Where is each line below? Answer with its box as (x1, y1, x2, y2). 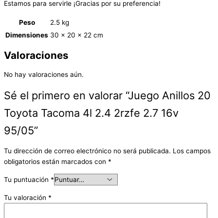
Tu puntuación (4, 175, 51, 183)
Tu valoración (4, 193, 48, 201)
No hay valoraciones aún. (4, 70, 84, 78)
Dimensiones (5, 31, 48, 39)
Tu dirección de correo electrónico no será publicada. (4, 147, 171, 155)
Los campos (173, 147, 211, 155)
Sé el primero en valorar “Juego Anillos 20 (4, 89, 211, 102)
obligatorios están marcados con (4, 158, 108, 166)
